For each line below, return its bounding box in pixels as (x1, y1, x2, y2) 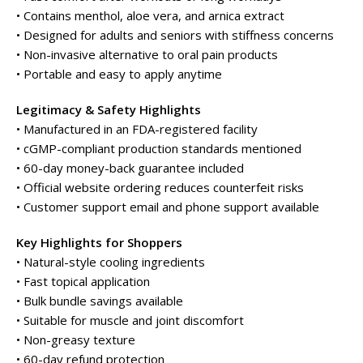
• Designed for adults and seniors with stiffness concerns (16, 26, 334, 43)
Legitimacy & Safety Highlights (16, 100, 201, 117)
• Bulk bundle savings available (16, 292, 183, 309)
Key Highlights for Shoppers (16, 233, 182, 250)
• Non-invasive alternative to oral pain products (16, 45, 278, 62)
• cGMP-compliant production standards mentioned (16, 139, 301, 156)
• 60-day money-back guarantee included (16, 159, 244, 176)
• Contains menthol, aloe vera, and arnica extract (16, 6, 284, 23)
